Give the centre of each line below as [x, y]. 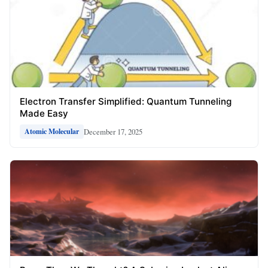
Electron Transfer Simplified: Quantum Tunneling [126, 102]
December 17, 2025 [113, 131]
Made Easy [44, 114]
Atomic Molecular [52, 132]
